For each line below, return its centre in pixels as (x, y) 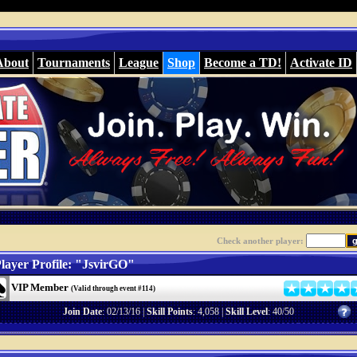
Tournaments (74, 63)
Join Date (82, 312)
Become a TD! (243, 63)
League (139, 63)
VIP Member (41, 288)
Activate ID (321, 63)
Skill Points (170, 312)
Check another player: (261, 241)
